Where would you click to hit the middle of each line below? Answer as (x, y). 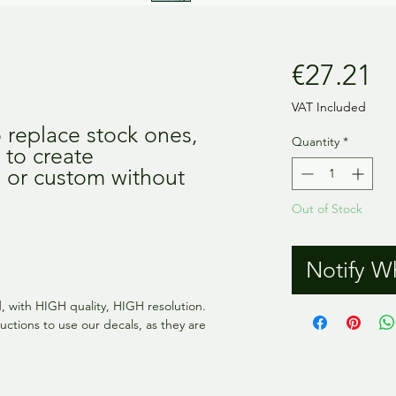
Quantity (315, 141)
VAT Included (328, 107)
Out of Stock (327, 208)
